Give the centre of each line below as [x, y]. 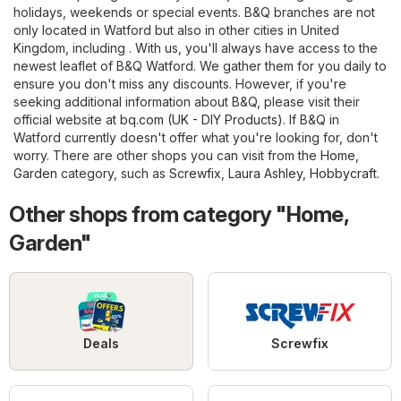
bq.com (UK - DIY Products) [201, 120]
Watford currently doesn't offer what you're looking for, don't [196, 138]
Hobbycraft [343, 174]
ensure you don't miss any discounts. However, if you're [180, 84]
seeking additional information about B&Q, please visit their [187, 102]
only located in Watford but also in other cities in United [176, 30]
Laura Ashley [265, 174]
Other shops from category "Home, [179, 215]
